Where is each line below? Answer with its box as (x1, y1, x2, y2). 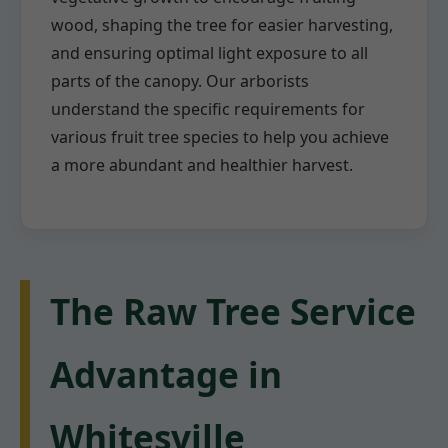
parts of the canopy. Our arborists (51, 70, 309, 93)
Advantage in (50, 350, 282, 399)
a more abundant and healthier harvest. (51, 154, 353, 177)
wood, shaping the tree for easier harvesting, (51, 14, 393, 37)
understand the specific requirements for (51, 98, 365, 121)
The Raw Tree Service (50, 287, 416, 336)
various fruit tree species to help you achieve (51, 126, 389, 149)
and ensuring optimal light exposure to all (51, 42, 368, 65)
